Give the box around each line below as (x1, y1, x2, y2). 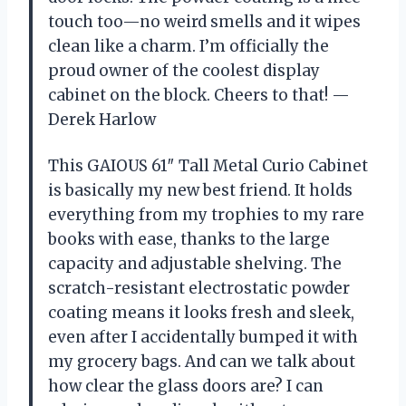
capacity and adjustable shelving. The (48, 254, 342, 275)
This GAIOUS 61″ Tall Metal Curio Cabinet (48, 156, 368, 177)
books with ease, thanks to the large (48, 229, 330, 250)
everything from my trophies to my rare (48, 205, 364, 226)
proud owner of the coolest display (48, 61, 320, 82)
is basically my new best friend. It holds (48, 180, 353, 201)
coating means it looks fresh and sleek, (48, 303, 354, 324)
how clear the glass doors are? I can (48, 376, 324, 397)
